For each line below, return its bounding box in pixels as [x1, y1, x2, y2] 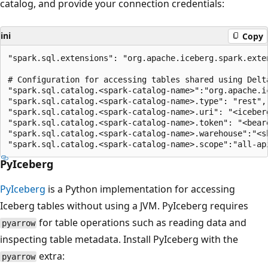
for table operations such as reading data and [36, 216, 247, 230]
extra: [36, 249, 65, 263]
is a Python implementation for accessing [45, 182, 235, 196]
